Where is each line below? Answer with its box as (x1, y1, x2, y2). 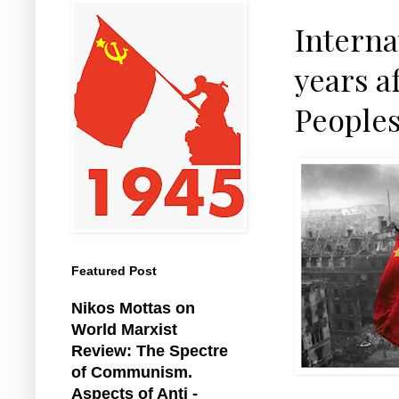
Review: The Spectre (71, 341, 228, 360)
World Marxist (71, 320, 177, 338)
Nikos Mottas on (71, 298, 195, 317)
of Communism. (71, 362, 192, 381)
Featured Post (71, 263, 157, 278)
